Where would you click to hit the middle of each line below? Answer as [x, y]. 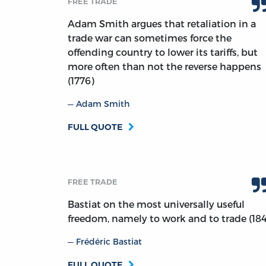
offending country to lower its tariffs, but [163, 52]
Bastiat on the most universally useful [156, 204]
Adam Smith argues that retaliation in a [162, 24]
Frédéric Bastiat [109, 242]
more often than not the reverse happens [164, 66]
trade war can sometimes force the [150, 38]
